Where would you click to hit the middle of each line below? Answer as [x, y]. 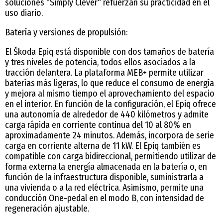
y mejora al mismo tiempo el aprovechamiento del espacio [110, 93]
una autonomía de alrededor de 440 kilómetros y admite [107, 114]
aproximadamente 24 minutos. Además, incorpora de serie [110, 135]
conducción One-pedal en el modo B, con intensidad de [105, 198]
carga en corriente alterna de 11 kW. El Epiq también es [103, 146]
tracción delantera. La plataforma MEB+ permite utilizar [104, 72]
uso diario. [24, 13]
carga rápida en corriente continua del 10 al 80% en [98, 125]
